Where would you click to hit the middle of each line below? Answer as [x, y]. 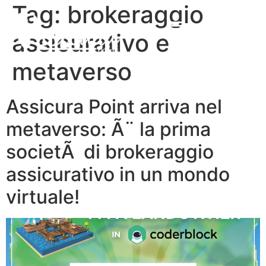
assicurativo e [91, 43]
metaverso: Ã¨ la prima [108, 129]
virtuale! [43, 197]
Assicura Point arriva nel [114, 106]
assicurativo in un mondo [118, 174]
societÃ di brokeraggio [110, 151]
